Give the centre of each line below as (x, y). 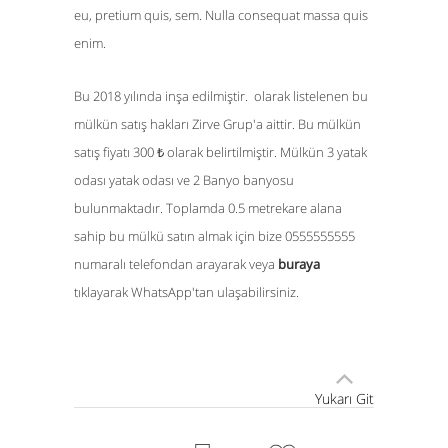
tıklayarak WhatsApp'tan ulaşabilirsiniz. (186, 292)
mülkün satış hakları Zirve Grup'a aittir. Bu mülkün (217, 124)
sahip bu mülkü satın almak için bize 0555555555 (214, 236)
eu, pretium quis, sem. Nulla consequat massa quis (221, 15)
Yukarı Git (344, 399)
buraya (299, 264)
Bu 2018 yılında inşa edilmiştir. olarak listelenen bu (221, 96)
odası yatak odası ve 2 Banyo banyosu (184, 180)
